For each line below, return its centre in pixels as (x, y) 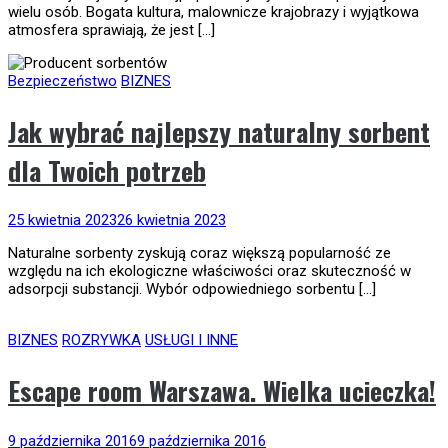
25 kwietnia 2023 (62, 220)
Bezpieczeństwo (62, 81)
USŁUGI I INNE (191, 340)
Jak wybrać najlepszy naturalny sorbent (219, 131)
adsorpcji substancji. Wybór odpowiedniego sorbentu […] (192, 289)
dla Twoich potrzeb (107, 170)
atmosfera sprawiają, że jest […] (111, 30)
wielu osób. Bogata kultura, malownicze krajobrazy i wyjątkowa (213, 12)
